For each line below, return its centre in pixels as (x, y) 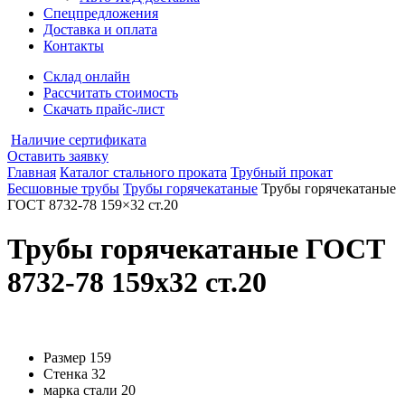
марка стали (80, 390)
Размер (65, 357)
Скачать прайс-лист (104, 109)
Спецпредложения (101, 13)
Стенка (66, 373)
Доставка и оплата (100, 29)
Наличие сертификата (79, 140)
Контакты (74, 46)
